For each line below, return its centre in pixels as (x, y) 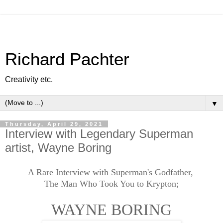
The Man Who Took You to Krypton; (111, 183)
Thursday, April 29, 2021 (54, 124)
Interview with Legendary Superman (99, 134)
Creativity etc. (29, 79)
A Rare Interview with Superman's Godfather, (111, 172)
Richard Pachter (67, 59)
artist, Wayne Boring (58, 148)
